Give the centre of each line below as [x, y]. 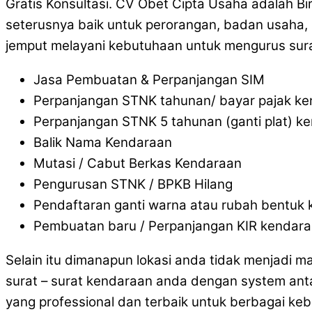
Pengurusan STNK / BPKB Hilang [133, 185]
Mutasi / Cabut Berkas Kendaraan [138, 164]
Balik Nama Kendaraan [103, 143]
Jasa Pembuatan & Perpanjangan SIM [149, 80]
